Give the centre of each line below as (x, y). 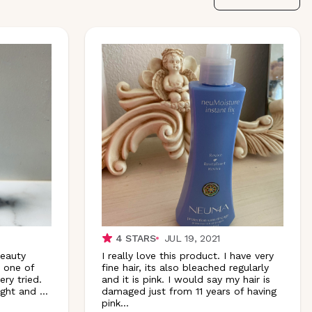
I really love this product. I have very (187, 255)
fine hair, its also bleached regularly (185, 267)
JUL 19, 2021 (192, 238)
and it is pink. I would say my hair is (186, 279)
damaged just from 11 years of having (189, 291)
